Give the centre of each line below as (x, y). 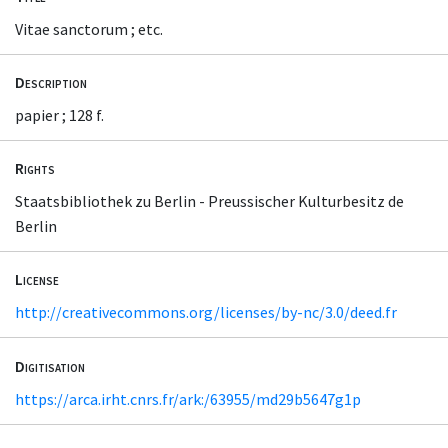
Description (51, 82)
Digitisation (50, 365)
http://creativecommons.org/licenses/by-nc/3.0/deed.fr (206, 312)
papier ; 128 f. (59, 115)
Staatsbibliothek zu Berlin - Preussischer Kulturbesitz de (209, 201)
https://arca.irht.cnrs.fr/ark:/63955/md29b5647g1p (188, 398)
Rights (35, 168)
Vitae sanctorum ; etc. (89, 28)
